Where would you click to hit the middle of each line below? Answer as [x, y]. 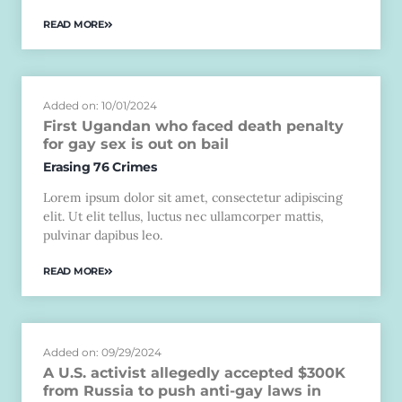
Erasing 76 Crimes [100, 166]
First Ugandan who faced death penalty [193, 126]
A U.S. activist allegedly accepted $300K [194, 373]
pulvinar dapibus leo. [103, 235]
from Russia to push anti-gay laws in [182, 391]
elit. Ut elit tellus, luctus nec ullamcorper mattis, [184, 216]
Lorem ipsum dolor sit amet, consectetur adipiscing [193, 197]
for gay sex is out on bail [136, 144]
